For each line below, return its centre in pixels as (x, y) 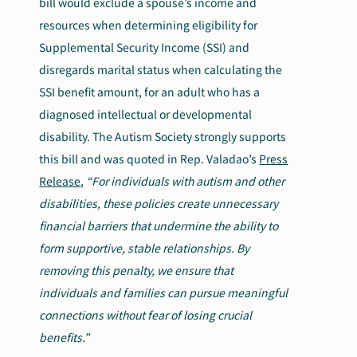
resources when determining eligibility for (149, 25)
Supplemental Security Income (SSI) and (145, 47)
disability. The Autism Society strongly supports (163, 137)
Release (60, 181)
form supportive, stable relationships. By (145, 248)
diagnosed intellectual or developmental (146, 114)
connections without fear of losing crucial (146, 315)
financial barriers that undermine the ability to (159, 226)
